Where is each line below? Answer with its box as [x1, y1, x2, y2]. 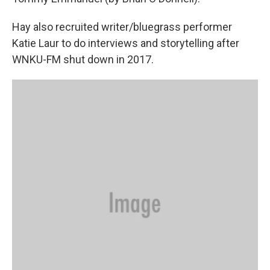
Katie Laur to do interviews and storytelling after [12, 37, 239, 50]
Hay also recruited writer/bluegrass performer [12, 20, 232, 34]
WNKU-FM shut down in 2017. [12, 53, 154, 66]
